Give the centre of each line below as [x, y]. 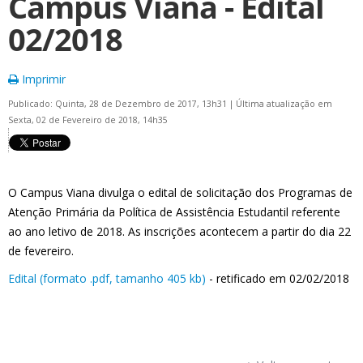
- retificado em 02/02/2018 [279, 278]
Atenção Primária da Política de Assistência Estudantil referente [174, 212]
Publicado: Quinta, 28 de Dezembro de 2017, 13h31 [119, 104]
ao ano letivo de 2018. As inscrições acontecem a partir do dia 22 [179, 231]
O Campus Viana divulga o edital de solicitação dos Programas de [180, 192]
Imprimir [42, 79]
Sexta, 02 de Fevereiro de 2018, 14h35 [88, 120]
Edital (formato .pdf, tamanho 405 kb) [107, 278]
